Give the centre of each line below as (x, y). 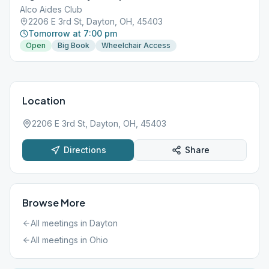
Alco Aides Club (51, 9)
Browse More (54, 203)
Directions (85, 150)
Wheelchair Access (136, 45)
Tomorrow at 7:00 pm (73, 33)
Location (44, 101)
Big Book (74, 45)
